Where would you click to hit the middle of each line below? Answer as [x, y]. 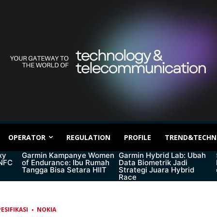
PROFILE [138, 137]
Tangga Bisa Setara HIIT [64, 170]
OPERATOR [27, 137]
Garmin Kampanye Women [68, 155]
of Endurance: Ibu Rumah [65, 163]
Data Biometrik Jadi [153, 163]
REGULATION [88, 137]
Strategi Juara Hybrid [157, 170]
